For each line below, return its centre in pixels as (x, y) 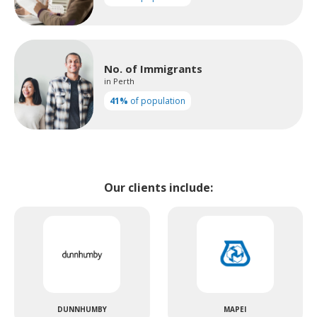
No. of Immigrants (154, 69)
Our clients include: (158, 188)
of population (157, 101)
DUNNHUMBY (82, 310)
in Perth (120, 81)
